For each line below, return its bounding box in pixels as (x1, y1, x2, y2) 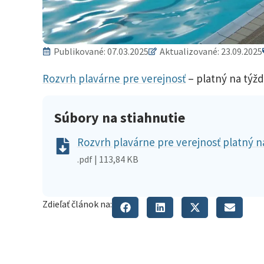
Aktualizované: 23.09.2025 (160, 45, 262, 58)
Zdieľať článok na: (42, 197, 112, 210)
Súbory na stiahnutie (54, 108, 185, 127)
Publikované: (54, 45, 107, 58)
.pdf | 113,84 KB (77, 153, 138, 165)
